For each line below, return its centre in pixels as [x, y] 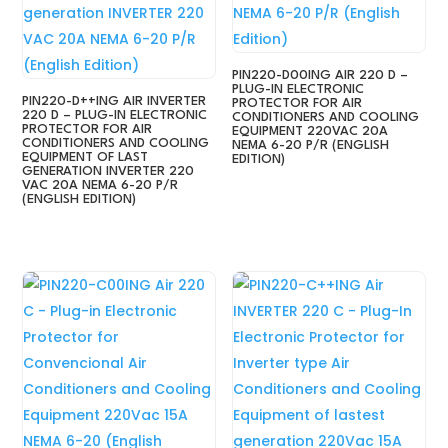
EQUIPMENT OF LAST [85, 158]
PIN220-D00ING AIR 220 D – [320, 76]
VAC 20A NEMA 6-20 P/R [100, 186]
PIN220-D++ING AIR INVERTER [114, 102]
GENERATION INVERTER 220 [108, 172]
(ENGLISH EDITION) [79, 200]
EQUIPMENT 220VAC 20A [310, 132]
